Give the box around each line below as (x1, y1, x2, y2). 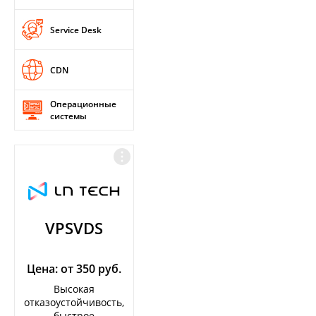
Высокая (54, 282, 95, 296)
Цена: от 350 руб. (27, 261, 121, 276)
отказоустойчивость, (24, 296, 124, 309)
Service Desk (50, 23, 102, 36)
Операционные (50, 98, 116, 110)
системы (50, 110, 87, 122)
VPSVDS (45, 217, 103, 238)
